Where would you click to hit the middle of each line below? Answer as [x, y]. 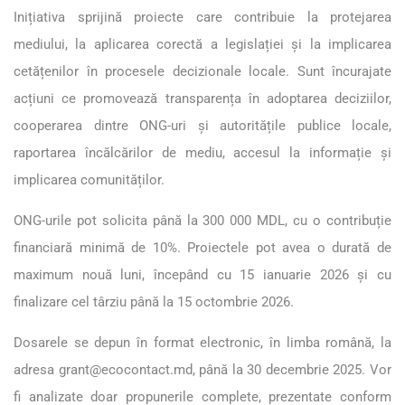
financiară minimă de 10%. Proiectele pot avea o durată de [202, 247]
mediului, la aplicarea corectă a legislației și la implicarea [202, 44]
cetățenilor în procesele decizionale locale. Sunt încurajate [202, 71]
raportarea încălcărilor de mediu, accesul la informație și [202, 152]
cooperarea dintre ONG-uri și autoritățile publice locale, [202, 125]
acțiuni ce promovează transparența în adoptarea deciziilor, [202, 98]
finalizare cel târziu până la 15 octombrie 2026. [154, 301]
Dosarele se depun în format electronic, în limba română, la [202, 342]
